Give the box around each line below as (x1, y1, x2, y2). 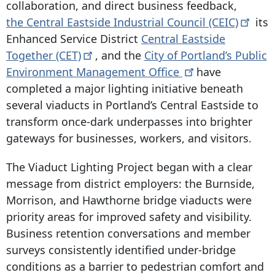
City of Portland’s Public (144, 47, 267, 63)
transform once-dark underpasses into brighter (6, 114, 252, 129)
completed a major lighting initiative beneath (6, 80, 243, 96)
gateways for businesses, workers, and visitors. (6, 130, 255, 145)
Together (6, 47, 56, 63)
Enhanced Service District (6, 31, 141, 46)
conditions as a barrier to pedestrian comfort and (6, 258, 264, 274)
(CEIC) (209, 14, 238, 29)
